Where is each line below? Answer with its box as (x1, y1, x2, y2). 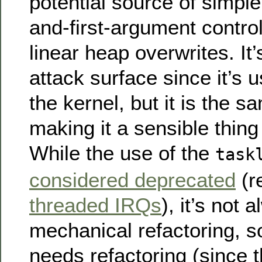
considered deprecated (29, 168, 236, 191)
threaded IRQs (29, 193, 161, 216)
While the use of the (29, 141, 215, 164)
